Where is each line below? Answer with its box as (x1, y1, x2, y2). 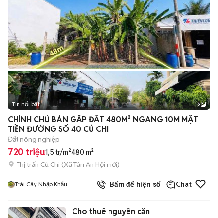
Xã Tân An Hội (64, 160, 105, 169)
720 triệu (8, 146, 45, 158)
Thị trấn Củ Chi (17, 160, 60, 169)
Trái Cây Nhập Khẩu (15, 181, 67, 188)
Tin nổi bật (12, 100, 40, 108)
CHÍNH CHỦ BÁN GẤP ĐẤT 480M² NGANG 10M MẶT (8, 114, 198, 125)
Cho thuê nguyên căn (72, 206, 150, 217)
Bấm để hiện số (106, 180, 160, 189)
